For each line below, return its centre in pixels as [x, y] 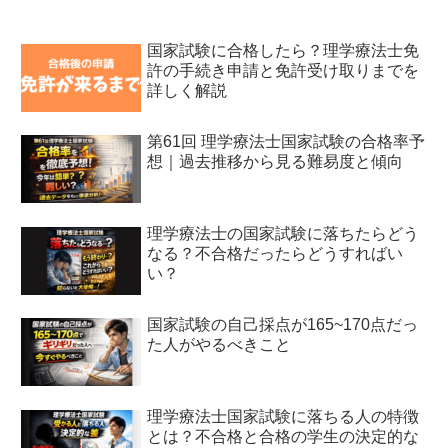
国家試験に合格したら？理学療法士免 [283, 51]
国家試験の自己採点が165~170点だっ [283, 325]
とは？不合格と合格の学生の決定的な [283, 436]
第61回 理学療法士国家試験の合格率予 [286, 142]
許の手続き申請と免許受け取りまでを [283, 71]
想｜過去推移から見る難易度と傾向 [275, 162]
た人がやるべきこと [219, 345]
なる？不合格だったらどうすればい [275, 253]
